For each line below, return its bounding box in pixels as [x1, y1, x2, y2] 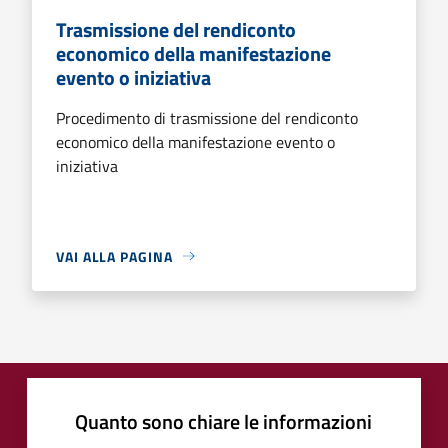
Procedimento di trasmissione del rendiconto [56, 105, 358, 130]
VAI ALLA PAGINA [56, 245, 173, 267]
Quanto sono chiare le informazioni [75, 405, 372, 437]
